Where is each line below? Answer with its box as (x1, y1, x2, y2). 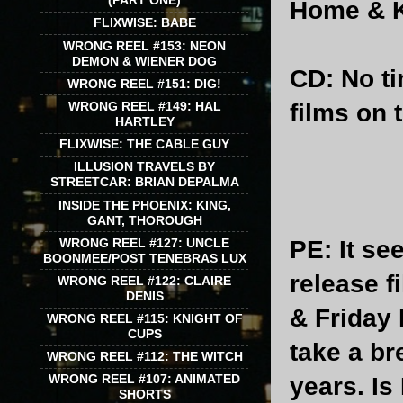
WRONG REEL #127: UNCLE (59, 235, 229, 250)
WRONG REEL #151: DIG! (67, 76, 221, 91)
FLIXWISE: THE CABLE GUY (59, 137, 229, 152)
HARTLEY (114, 113, 175, 129)
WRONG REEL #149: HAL (67, 98, 221, 113)
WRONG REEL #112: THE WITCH (46, 349, 243, 364)
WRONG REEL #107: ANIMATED (49, 372, 240, 387)
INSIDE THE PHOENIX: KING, (58, 197, 231, 212)
